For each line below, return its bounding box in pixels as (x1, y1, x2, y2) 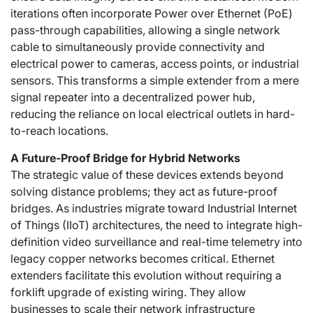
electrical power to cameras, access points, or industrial (10, 57, 299, 71)
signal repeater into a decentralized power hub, (10, 90, 255, 104)
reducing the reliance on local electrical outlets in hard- (10, 107, 295, 121)
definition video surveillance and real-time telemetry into (10, 235, 303, 249)
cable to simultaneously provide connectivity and (10, 40, 265, 54)
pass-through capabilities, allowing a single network (10, 23, 280, 37)
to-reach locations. (10, 124, 108, 138)
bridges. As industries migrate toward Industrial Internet (10, 201, 297, 215)
